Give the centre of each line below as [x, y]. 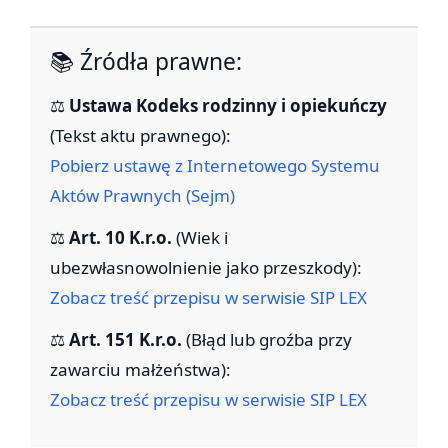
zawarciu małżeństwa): [140, 370]
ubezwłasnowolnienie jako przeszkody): [206, 268]
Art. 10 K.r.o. [120, 238]
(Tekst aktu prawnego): [140, 136]
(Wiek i [200, 238]
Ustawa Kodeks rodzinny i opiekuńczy [228, 106]
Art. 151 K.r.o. [125, 340]
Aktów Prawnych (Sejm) [142, 196]
